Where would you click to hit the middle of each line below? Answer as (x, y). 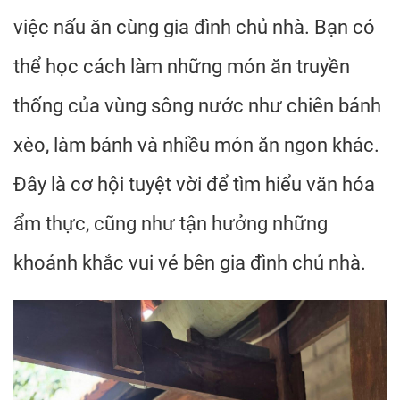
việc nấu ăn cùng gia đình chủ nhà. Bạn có (194, 27)
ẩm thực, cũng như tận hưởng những (171, 224)
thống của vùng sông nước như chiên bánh (197, 106)
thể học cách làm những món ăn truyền (182, 67)
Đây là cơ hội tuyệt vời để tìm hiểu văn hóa (194, 184)
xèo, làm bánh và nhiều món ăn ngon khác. (196, 145)
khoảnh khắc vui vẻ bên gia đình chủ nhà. (190, 263)
